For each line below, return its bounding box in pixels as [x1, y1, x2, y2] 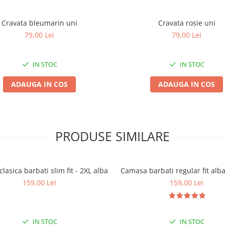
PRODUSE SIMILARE [55, 128, 170, 145]
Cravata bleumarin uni [2, 18, 77, 28]
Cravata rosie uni [158, 18, 215, 28]
